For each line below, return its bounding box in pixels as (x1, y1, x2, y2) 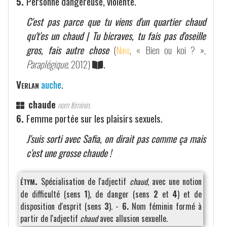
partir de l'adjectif (20, 212, 80, 224)
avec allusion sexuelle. (98, 212, 168, 224)
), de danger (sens (88, 187, 154, 200)
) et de (177, 187, 202, 200)
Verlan (16, 77, 39, 92)
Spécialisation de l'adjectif (41, 175, 130, 187)
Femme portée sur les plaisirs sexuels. (26, 110, 163, 126)
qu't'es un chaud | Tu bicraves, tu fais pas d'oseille (26, 28, 206, 43)
